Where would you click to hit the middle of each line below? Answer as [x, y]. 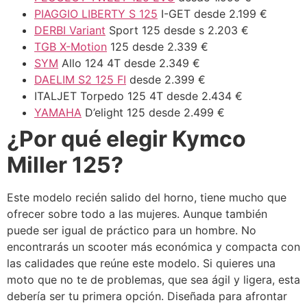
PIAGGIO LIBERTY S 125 [96, 14]
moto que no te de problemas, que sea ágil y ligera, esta [153, 280]
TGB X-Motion [71, 47]
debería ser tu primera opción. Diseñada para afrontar [147, 296]
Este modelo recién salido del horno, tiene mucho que [147, 198]
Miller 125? [65, 165]
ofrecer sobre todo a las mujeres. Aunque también [137, 214]
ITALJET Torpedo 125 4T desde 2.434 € [138, 96]
